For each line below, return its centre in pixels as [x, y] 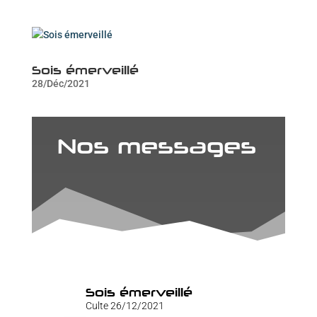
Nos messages [156, 146]
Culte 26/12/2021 [125, 306]
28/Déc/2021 [60, 84]
